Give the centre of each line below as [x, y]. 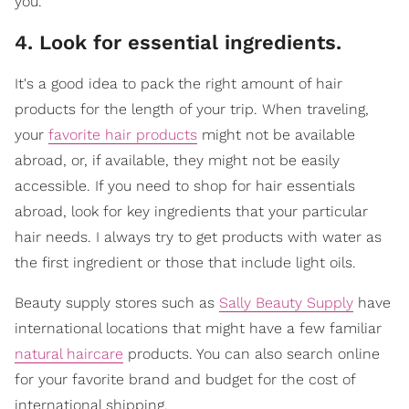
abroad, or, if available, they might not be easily [177, 161]
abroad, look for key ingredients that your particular [191, 212]
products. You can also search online [252, 354]
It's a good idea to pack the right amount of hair [178, 84]
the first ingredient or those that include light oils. [185, 263]
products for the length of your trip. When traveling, [192, 110]
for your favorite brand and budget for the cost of [185, 380]
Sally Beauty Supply [286, 303]
